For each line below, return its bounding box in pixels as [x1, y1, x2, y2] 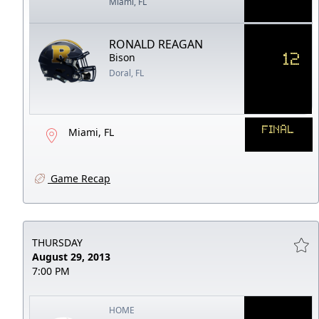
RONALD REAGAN [109, 36, 204, 52]
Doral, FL [109, 66, 145, 79]
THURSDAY [32, 235, 83, 249]
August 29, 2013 [32, 249, 110, 263]
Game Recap [48, 171, 110, 185]
